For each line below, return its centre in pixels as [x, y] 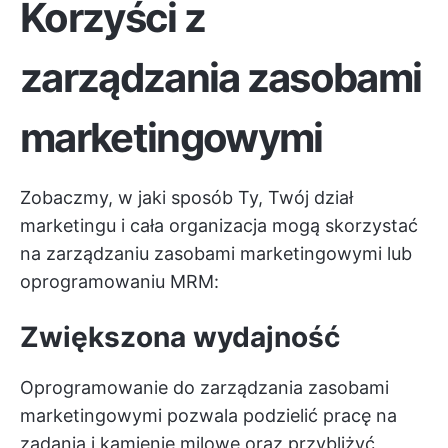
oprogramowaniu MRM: [119, 282]
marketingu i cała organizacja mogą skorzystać [219, 226]
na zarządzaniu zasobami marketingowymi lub [216, 254]
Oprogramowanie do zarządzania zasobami [204, 388]
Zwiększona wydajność [180, 337]
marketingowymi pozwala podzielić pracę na [208, 416]
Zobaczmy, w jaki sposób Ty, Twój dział [186, 198]
